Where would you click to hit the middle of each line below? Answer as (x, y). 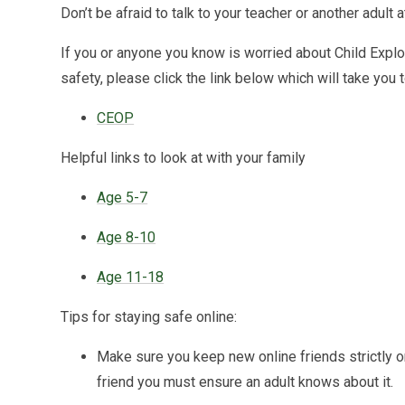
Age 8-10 (127, 237)
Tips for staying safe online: (149, 316)
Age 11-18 (131, 277)
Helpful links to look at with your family (184, 157)
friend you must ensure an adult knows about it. (245, 381)
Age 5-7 (122, 197)
